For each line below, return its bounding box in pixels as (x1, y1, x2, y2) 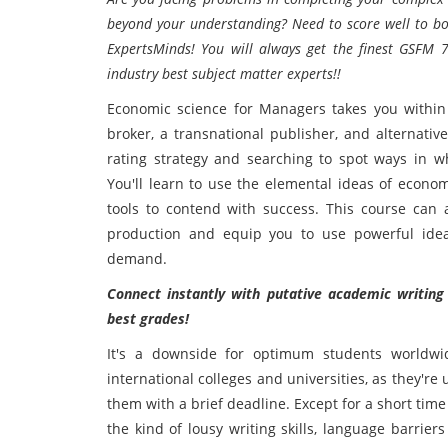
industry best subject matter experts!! (107, 64, 341, 83)
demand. (107, 249, 171, 268)
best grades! (107, 309, 189, 328)
